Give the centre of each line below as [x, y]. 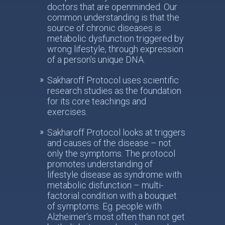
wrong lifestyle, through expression [115, 49]
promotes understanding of [100, 164]
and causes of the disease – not [109, 143]
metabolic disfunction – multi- [105, 185]
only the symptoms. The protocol [111, 153]
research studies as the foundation [114, 91]
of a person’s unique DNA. [96, 60]
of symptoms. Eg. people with [104, 206]
